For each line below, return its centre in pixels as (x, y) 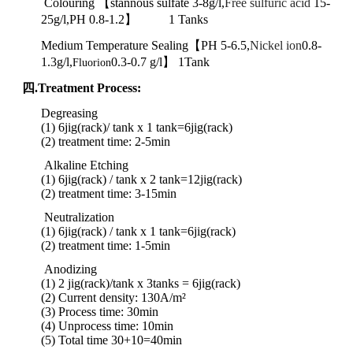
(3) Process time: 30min (100, 312)
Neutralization (78, 217)
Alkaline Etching (86, 165)
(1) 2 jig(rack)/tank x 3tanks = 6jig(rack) (141, 283)
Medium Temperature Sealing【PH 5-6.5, (145, 45)
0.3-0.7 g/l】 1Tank (162, 62)
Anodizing (69, 269)
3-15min (156, 193)
